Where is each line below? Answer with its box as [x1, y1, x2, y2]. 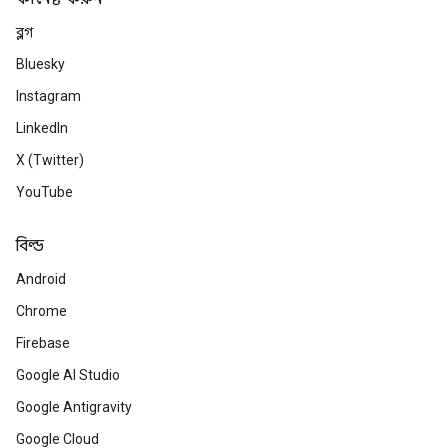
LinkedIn [16, 120, 68, 136]
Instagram [16, 88, 81, 104]
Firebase [16, 335, 70, 351]
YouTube [16, 184, 73, 200]
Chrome [16, 303, 67, 319]
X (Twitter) [16, 152, 84, 168]
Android [16, 271, 66, 287]
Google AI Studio [16, 367, 120, 383]
